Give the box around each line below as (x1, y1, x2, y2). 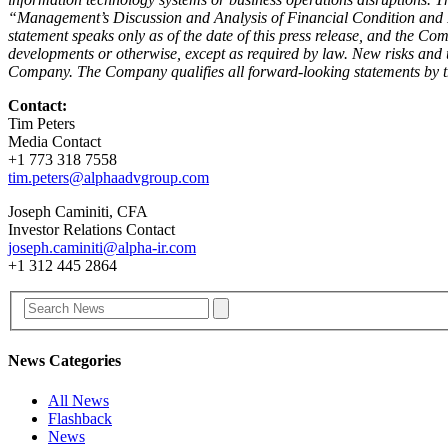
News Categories (8, 352, 121, 370)
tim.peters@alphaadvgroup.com (8, 168, 209, 186)
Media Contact (8, 132, 101, 150)
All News (48, 391, 109, 409)
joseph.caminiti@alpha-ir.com (8, 238, 196, 256)
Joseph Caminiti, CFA (8, 202, 148, 220)
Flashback (48, 409, 112, 427)
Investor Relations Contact (8, 220, 175, 238)
